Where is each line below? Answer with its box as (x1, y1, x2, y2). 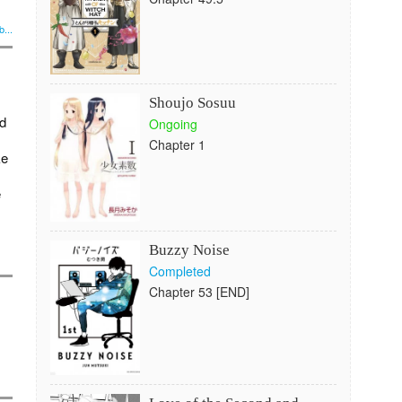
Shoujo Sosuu (148, 94, 236, 111)
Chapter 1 (148, 135, 205, 153)
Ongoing (148, 115, 197, 133)
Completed (148, 262, 211, 280)
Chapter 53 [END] (148, 283, 249, 301)
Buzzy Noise (148, 241, 230, 258)
